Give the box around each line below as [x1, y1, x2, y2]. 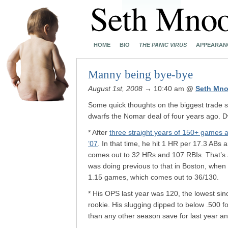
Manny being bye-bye [88, 68, 193, 81]
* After [88, 128, 109, 136]
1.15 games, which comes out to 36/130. [88, 173, 219, 181]
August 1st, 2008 [88, 84, 142, 93]
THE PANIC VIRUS [139, 42, 187, 48]
